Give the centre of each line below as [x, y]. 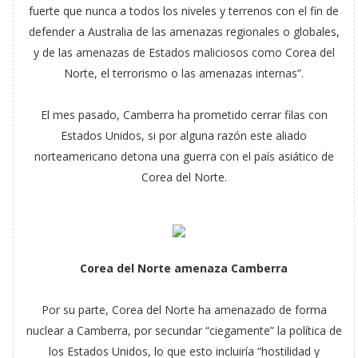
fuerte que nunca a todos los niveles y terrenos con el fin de [184, 11]
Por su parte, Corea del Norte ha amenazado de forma [184, 310]
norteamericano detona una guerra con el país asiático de [184, 156]
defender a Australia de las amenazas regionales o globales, [184, 32]
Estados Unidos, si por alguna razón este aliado [184, 135]
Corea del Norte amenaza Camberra [184, 268]
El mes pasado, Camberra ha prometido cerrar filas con [184, 115]
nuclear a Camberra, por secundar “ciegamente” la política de [184, 330]
